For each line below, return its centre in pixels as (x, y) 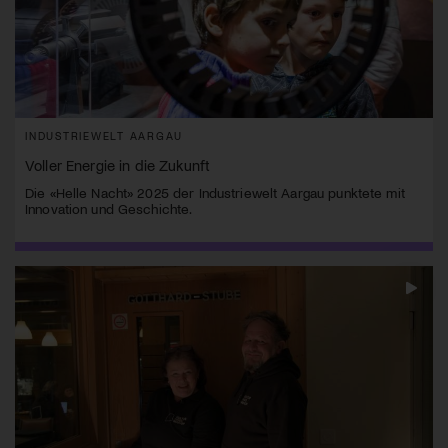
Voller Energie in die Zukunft (118, 164)
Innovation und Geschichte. (109, 208)
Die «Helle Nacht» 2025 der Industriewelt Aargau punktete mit (215, 192)
